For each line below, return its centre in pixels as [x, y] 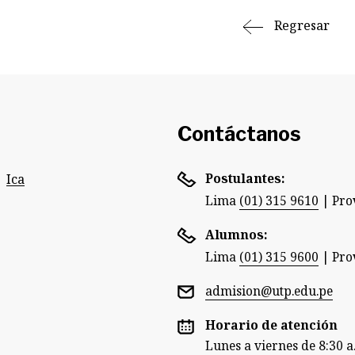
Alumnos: [236, 235]
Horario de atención [273, 325]
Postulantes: [245, 178]
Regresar [300, 25]
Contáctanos [239, 134]
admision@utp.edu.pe [269, 291]
